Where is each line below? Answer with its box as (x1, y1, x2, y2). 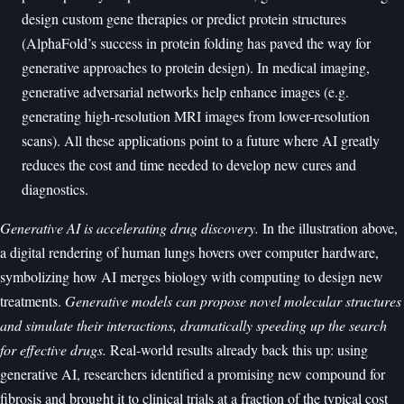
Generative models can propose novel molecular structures (65, 291, 401, 310)
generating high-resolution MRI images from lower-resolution (22, 106, 370, 125)
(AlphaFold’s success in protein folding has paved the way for (22, 33, 371, 52)
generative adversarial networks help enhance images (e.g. (22, 82, 349, 101)
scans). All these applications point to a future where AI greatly (22, 131, 380, 150)
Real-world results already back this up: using (106, 340, 368, 359)
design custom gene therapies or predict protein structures (22, 9, 346, 28)
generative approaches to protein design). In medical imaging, (22, 58, 370, 77)
